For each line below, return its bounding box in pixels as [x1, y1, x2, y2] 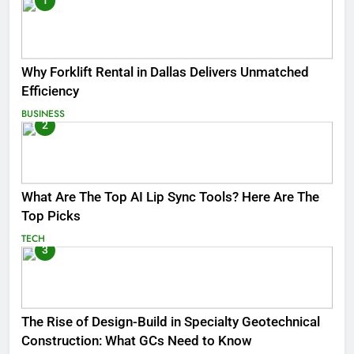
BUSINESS [21, 106, 65, 121]
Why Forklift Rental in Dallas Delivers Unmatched [21, 64, 309, 80]
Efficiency [21, 83, 79, 99]
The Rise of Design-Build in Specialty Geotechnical [21, 314, 320, 330]
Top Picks [21, 208, 81, 224]
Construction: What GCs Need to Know [21, 333, 252, 348]
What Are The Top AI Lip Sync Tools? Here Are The [21, 189, 319, 205]
